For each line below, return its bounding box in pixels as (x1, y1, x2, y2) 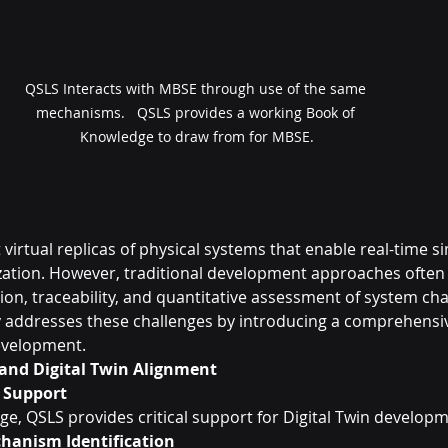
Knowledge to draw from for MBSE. (80, 126, 314, 146)
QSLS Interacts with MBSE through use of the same (24, 78, 370, 98)
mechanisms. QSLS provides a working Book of (35, 102, 359, 122)
